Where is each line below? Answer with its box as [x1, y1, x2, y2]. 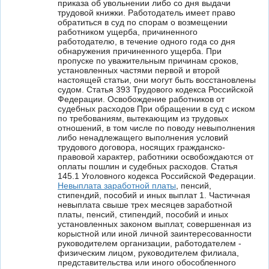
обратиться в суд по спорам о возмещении [58, 17, 228, 27]
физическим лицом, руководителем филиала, [58, 248, 239, 258]
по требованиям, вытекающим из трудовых [58, 113, 228, 123]
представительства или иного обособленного [58, 258, 236, 267]
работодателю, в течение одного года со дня [58, 37, 235, 46]
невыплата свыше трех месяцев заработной [58, 200, 232, 210]
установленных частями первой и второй [58, 65, 220, 75]
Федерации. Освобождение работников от [58, 94, 225, 104]
